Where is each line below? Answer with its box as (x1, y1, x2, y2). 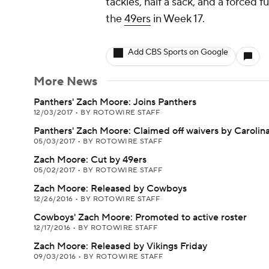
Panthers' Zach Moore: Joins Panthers (34, 96, 196, 108)
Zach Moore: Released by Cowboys (34, 183, 187, 195)
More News (34, 74, 97, 89)
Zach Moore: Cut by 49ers (34, 154, 147, 166)
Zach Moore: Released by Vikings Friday (34, 240, 207, 252)
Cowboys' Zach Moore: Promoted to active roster (34, 211, 247, 223)
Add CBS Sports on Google (128, 47, 228, 58)
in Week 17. (151, 12, 205, 26)
